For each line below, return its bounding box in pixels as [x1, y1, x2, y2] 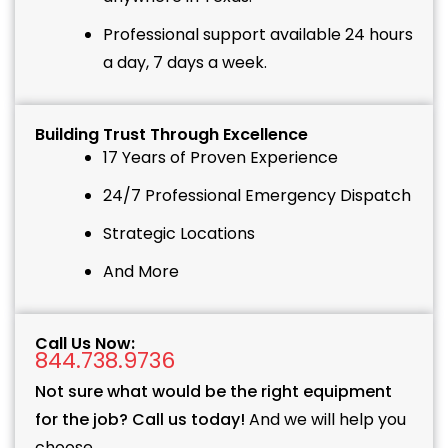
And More [103, 260, 179, 284]
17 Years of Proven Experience [103, 146, 338, 170]
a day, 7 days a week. [103, 51, 267, 75]
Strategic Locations [103, 222, 255, 246]
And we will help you [245, 408, 406, 432]
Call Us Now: [35, 332, 135, 356]
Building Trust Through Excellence [35, 123, 308, 147]
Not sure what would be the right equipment [35, 380, 392, 404]
